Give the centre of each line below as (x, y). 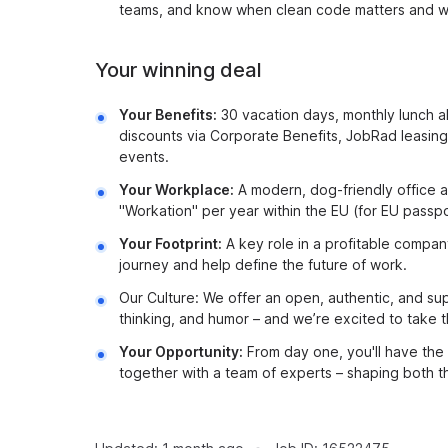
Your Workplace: (176, 189)
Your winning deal (178, 70)
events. (144, 156)
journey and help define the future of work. (263, 264)
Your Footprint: (170, 243)
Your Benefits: (168, 114)
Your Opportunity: (181, 351)
